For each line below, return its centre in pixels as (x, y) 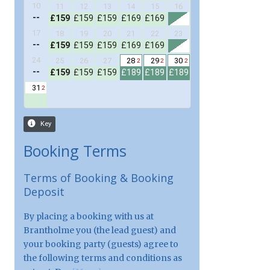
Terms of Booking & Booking (98, 177)
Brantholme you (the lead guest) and (99, 230)
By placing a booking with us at (88, 216)
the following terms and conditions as (102, 258)
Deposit (44, 191)
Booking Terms (75, 150)
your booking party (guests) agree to (101, 244)
